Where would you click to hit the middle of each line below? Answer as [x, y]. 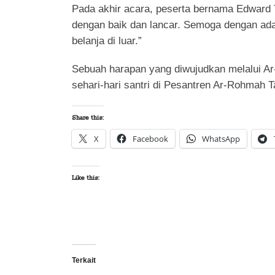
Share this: [88, 118]
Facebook [150, 139]
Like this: [86, 178]
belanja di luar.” [107, 41]
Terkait [84, 260]
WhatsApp [221, 139]
